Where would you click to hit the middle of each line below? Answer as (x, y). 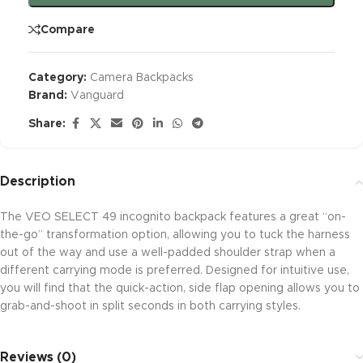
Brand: (49, 96)
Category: (58, 78)
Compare (68, 30)
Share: (47, 124)
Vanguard (97, 96)
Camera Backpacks (142, 78)
